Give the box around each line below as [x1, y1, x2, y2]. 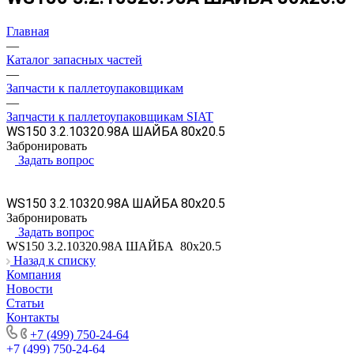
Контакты [6, 310, 59, 324]
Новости [6, 281, 53, 296]
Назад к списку [13, 253, 96, 267]
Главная [6, 24, 49, 38]
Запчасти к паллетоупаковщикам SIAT [6, 109, 213, 123]
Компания [6, 267, 61, 281]
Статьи [6, 296, 44, 310]
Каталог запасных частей [6, 52, 142, 66]
